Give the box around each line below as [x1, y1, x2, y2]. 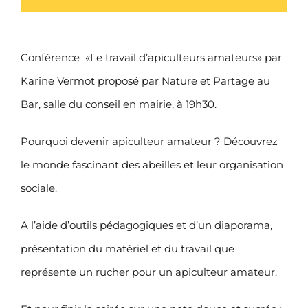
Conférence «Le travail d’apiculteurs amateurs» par [21, 50, 282, 64]
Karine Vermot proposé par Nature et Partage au [21, 74, 270, 87]
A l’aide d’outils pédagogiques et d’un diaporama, [21, 218, 272, 232]
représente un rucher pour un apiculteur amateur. [21, 265, 277, 278]
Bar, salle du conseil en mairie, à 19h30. [21, 97, 217, 111]
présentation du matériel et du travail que [21, 241, 234, 255]
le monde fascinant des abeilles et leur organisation [21, 157, 283, 171]
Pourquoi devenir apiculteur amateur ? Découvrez [21, 134, 278, 148]
